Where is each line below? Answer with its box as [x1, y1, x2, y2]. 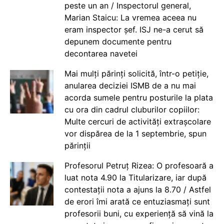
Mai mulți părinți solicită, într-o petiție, [64, 68, 208, 79]
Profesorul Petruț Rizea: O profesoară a [64, 160, 213, 171]
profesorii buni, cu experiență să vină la [64, 208, 213, 219]
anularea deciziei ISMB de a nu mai [64, 80, 196, 91]
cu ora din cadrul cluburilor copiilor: [64, 104, 199, 115]
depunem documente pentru [64, 36, 171, 47]
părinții [64, 140, 90, 151]
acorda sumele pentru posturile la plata [64, 92, 213, 103]
